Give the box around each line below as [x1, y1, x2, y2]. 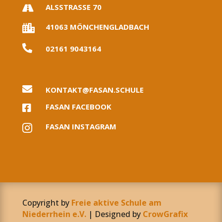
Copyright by [22, 197, 71, 209]
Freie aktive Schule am [71, 197, 162, 209]
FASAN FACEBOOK [45, 102, 111, 112]
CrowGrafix [142, 209, 188, 220]
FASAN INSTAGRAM [45, 121, 116, 132]
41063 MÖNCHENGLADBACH [45, 22, 149, 32]
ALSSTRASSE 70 [45, 2, 102, 12]
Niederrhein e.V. [22, 209, 86, 220]
